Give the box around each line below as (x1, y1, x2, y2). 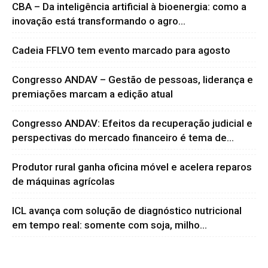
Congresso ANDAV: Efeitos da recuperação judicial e (12, 117, 252, 129)
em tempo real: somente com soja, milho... (12, 219, 207, 231)
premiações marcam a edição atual (12, 88, 173, 100)
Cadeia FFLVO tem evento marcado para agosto (12, 44, 230, 56)
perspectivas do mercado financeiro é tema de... (12, 132, 234, 144)
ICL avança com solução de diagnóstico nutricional (12, 205, 242, 217)
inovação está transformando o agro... (12, 15, 185, 27)
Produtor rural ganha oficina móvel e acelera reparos (12, 161, 252, 173)
